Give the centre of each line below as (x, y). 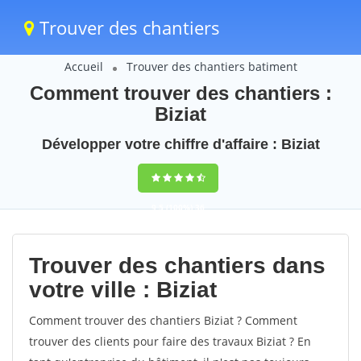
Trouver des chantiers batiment (212, 66)
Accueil (83, 66)
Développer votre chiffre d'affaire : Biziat (180, 144)
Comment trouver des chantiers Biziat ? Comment (163, 320)
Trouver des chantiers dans (177, 266)
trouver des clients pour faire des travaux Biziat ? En (170, 341)
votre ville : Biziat (123, 290)
